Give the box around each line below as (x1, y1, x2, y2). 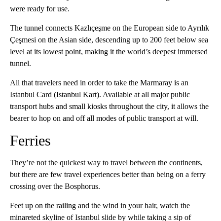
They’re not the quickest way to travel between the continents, (10, 158, 203, 167)
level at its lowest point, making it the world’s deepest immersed (10, 47, 208, 56)
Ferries (10, 132, 51, 149)
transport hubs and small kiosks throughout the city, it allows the (10, 102, 209, 111)
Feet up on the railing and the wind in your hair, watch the (10, 201, 190, 210)
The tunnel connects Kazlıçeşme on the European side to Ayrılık (10, 24, 209, 33)
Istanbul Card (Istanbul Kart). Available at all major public (10, 90, 190, 99)
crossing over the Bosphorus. (10, 182, 100, 191)
